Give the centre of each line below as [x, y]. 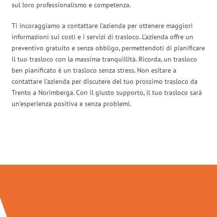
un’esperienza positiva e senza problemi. [71, 103]
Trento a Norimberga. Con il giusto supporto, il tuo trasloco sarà [107, 92]
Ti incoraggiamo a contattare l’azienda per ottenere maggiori [102, 25]
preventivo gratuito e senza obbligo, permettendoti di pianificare [108, 48]
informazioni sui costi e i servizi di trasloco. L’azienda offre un [102, 37]
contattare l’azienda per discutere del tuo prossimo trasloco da [105, 81]
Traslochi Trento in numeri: [108, 144]
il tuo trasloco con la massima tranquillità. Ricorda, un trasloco [104, 59]
